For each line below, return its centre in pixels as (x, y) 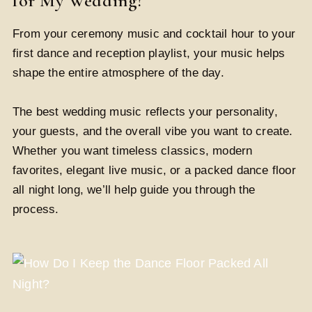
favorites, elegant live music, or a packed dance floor (154, 170)
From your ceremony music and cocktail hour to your (154, 33)
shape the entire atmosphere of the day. (118, 72)
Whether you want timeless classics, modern (133, 150)
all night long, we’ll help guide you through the (134, 189)
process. (36, 209)
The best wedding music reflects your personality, (145, 111)
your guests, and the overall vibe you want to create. (153, 131)
